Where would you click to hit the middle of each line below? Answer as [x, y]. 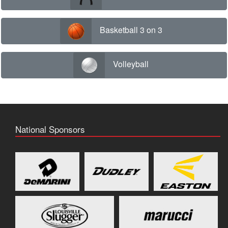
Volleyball [131, 64]
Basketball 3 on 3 [131, 30]
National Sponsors [50, 129]
